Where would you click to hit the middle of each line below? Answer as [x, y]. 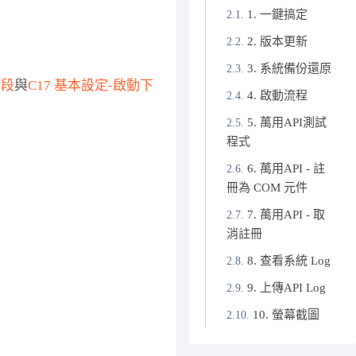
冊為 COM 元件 [267, 188]
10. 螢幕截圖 [286, 315]
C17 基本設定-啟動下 [90, 85]
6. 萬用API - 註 [286, 168]
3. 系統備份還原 [289, 68]
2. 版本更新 [277, 41]
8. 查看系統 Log [288, 261]
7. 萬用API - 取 [286, 215]
